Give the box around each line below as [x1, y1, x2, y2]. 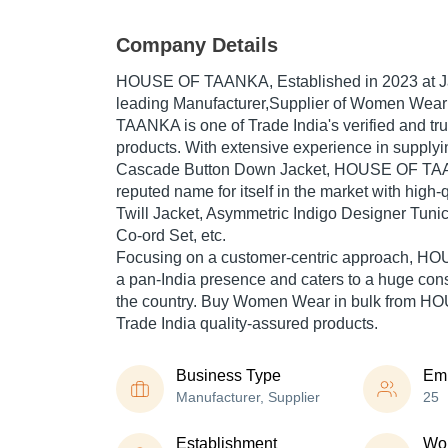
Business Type [176, 367, 281, 385]
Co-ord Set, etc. [116, 227, 226, 245]
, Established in [269, 73, 382, 91]
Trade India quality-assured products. [116, 315, 378, 333]
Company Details [116, 34, 278, 57]
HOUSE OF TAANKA [116, 73, 269, 91]
